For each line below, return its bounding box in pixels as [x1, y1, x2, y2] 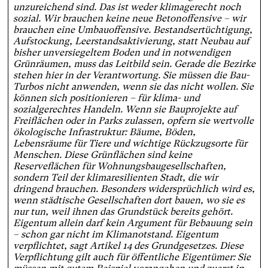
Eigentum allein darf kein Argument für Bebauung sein [13, 217, 252, 229]
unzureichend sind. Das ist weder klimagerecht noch [13, 1, 241, 13]
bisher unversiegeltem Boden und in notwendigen [13, 47, 231, 59]
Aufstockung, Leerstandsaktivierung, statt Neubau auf [13, 35, 249, 47]
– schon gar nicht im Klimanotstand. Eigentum [13, 229, 218, 240]
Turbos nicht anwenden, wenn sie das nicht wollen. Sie [13, 81, 254, 93]
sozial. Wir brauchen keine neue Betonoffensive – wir [13, 13, 246, 25]
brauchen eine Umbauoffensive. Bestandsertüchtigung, [13, 24, 252, 36]
